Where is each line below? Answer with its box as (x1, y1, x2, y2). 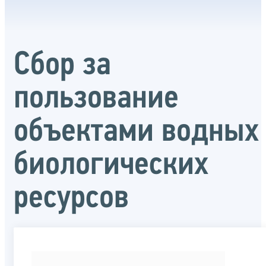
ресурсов (14, 182, 129, 216)
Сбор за (14, 49, 111, 83)
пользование (14, 82, 179, 116)
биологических (14, 148, 208, 182)
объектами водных (14, 115, 259, 149)
